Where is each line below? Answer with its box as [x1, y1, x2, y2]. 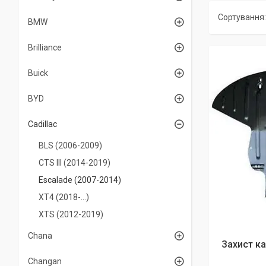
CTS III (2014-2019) [39, 158, 110, 167]
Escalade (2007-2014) [39, 175, 121, 185]
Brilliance [28, 43, 62, 52]
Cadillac [28, 119, 57, 129]
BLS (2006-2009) [39, 141, 102, 150]
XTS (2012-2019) [39, 210, 103, 219]
